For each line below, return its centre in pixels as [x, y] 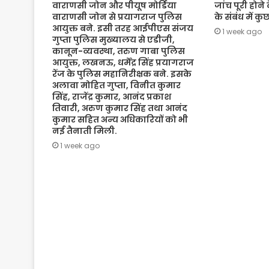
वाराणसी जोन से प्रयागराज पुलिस [117, 17]
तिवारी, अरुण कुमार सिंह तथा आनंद [120, 108]
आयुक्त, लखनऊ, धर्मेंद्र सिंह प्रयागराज [123, 62]
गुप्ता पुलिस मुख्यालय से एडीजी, [113, 39]
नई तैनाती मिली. [85, 131]
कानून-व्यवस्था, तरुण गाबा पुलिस [119, 51]
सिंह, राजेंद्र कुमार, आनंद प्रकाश [112, 96]
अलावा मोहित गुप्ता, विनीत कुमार [116, 85]
